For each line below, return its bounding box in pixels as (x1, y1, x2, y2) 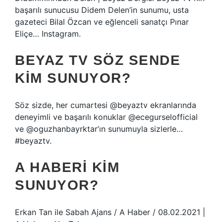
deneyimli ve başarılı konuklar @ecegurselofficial (15, 112, 198, 122)
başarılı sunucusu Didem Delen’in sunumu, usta (15, 5, 189, 15)
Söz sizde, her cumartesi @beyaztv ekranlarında (15, 100, 196, 110)
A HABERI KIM (15, 160, 119, 175)
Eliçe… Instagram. (15, 29, 81, 39)
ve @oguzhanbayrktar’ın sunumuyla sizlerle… (15, 124, 183, 134)
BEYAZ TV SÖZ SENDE (15, 53, 180, 68)
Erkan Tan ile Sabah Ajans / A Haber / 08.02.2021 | (15, 207, 205, 217)
